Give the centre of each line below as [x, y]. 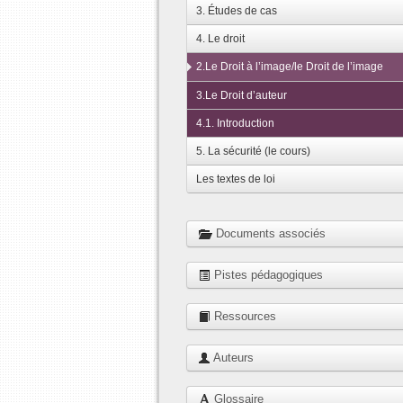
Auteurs [232, 358]
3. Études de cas [237, 11]
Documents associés [269, 233]
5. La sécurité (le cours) [253, 151]
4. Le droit [220, 39]
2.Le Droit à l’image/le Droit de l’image [290, 67]
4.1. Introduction [235, 123]
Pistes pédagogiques [267, 275]
